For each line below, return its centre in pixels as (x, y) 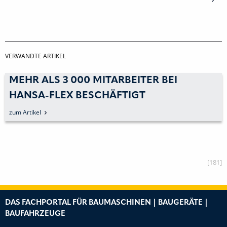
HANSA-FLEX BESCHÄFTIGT (77, 96)
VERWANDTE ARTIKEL (35, 56)
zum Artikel (25, 112)
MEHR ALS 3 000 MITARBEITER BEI (93, 80)
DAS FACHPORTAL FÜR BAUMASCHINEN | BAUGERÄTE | (107, 203)
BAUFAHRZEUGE (35, 214)
